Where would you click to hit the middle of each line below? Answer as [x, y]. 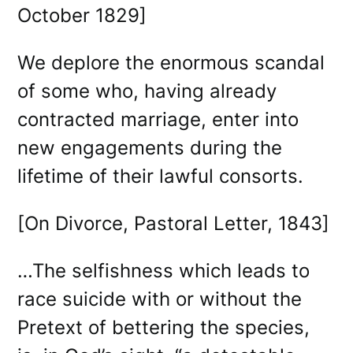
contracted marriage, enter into [158, 119]
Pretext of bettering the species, [164, 327]
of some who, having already [147, 91]
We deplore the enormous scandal [171, 62]
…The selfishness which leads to [164, 270]
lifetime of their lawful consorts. [163, 176]
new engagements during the [150, 147]
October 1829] [85, 15]
